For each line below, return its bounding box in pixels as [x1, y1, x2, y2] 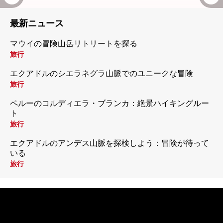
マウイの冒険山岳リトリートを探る [10, 39, 137, 49]
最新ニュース [10, 18, 64, 28]
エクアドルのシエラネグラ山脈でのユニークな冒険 [10, 69, 193, 79]
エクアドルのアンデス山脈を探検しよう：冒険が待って [10, 138, 209, 148]
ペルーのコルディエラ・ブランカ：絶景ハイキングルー [10, 99, 209, 109]
